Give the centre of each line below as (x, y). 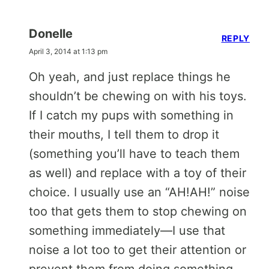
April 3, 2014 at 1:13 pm (68, 51)
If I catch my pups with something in (131, 115)
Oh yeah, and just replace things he (130, 77)
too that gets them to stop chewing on (138, 211)
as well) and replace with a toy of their (138, 173)
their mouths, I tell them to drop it (124, 134)
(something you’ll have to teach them (134, 153)
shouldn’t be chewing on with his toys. (138, 96)
